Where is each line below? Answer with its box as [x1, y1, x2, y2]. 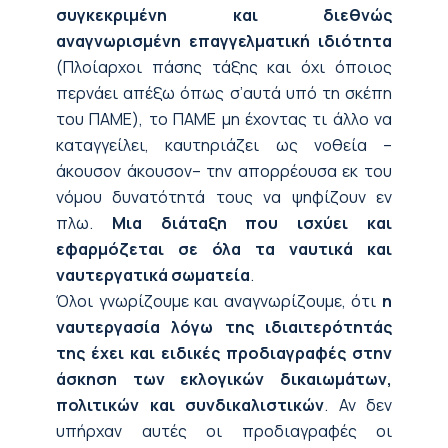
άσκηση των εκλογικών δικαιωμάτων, [56, 368, 392, 390]
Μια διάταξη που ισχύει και [111, 212, 393, 234]
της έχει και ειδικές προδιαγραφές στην [56, 342, 392, 364]
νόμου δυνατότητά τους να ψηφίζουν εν [56, 186, 392, 208]
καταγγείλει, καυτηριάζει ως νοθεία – [56, 134, 392, 156]
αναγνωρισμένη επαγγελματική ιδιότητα [56, 30, 392, 52]
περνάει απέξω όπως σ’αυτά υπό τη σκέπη [56, 82, 392, 104]
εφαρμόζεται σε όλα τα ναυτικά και [56, 238, 392, 260]
